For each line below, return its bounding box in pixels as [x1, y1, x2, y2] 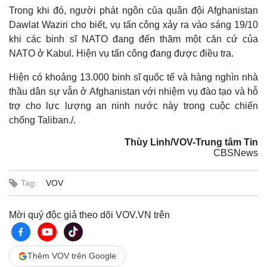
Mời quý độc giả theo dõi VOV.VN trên [9, 210, 170, 220]
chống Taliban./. [9, 115, 76, 125]
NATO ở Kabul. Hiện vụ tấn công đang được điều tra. [9, 48, 234, 58]
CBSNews [213, 148, 258, 158]
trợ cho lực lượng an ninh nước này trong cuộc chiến [9, 101, 258, 111]
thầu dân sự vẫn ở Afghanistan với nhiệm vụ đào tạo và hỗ [9, 86, 258, 97]
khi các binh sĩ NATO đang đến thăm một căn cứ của [9, 34, 258, 44]
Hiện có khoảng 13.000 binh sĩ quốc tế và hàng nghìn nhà [9, 72, 258, 82]
